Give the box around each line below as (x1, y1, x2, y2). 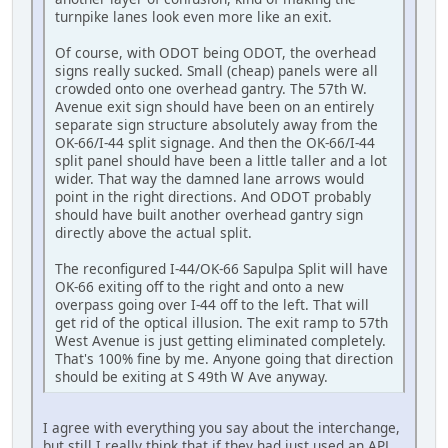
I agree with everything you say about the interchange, (43, 418, 400, 438)
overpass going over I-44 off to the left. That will (55, 295, 369, 315)
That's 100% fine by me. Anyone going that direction (55, 349, 393, 369)
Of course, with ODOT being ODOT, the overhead (55, 43, 376, 63)
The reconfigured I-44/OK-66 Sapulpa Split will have (55, 259, 388, 279)
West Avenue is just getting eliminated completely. (55, 331, 386, 351)
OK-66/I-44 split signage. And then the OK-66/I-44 (55, 133, 375, 153)
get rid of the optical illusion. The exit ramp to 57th (55, 313, 388, 333)
